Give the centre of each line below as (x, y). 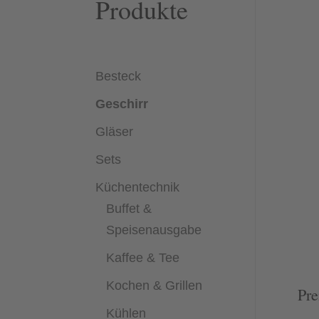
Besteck (119, 76)
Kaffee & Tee (143, 257)
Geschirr (122, 104)
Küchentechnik (138, 187)
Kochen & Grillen (155, 285)
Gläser (115, 131)
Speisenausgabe (154, 230)
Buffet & (129, 208)
